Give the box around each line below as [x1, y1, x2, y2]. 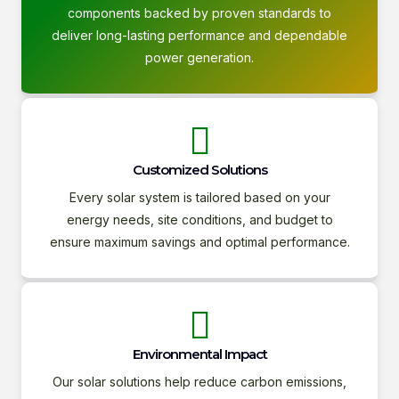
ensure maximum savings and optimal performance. [49, 234, 350, 249]
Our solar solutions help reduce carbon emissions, [53, 374, 346, 389]
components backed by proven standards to [68, 5, 331, 20]
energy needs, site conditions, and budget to [66, 212, 333, 227]
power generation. [145, 50, 254, 65]
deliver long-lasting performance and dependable [52, 28, 347, 43]
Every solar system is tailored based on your [69, 190, 330, 205]
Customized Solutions [132, 161, 267, 178]
